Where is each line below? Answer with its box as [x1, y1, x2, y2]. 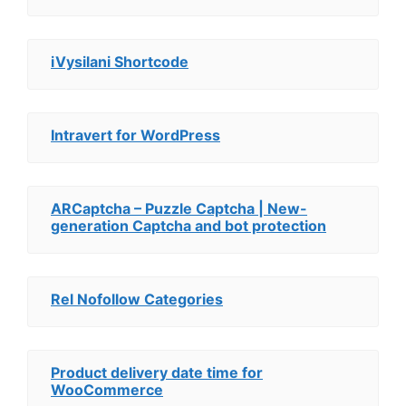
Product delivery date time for [51, 363, 263, 382]
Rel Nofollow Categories [51, 290, 223, 308]
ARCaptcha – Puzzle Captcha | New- [51, 199, 307, 217]
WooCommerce [51, 381, 163, 399]
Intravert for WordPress [51, 126, 220, 144]
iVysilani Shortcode [51, 53, 188, 71]
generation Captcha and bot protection [51, 217, 326, 235]
